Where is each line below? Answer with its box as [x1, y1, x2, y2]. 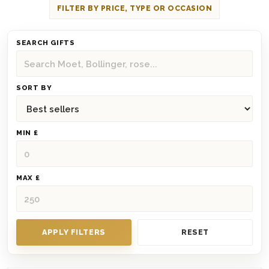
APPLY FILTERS [42, 228, 106, 237]
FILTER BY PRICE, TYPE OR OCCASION [56, 4, 213, 13]
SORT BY [16, 83, 52, 92]
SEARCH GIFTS [16, 38, 75, 47]
